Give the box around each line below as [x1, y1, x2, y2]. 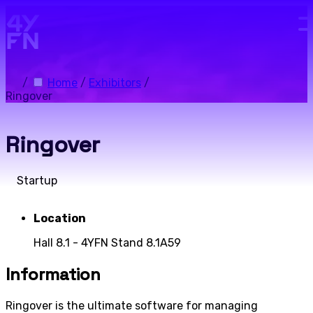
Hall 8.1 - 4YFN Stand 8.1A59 [34, 235, 181, 249]
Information [6, 263, 101, 285]
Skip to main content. [23, 5, 136, 18]
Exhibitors [89, 76, 141, 89]
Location [34, 211, 86, 225]
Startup [14, 173, 57, 187]
